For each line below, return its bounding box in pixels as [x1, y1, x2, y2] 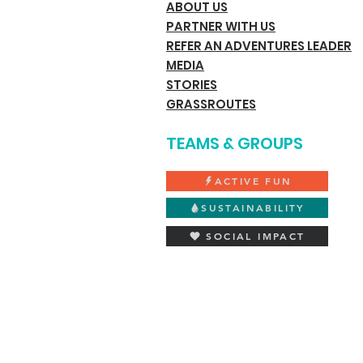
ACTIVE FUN [214, 174, 293, 188]
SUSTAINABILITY [201, 201, 305, 215]
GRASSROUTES [166, 95, 256, 113]
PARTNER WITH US [166, 17, 275, 35]
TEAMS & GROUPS [166, 131, 303, 155]
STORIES [166, 75, 217, 93]
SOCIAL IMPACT [206, 229, 305, 243]
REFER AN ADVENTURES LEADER [166, 36, 352, 54]
